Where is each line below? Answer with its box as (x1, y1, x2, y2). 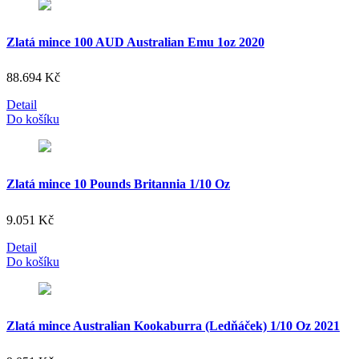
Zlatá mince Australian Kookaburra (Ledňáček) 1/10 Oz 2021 (6, 319, 340, 333)
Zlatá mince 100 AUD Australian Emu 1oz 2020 (6, 34, 264, 49)
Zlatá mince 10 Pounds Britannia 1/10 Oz (6, 177, 230, 191)
